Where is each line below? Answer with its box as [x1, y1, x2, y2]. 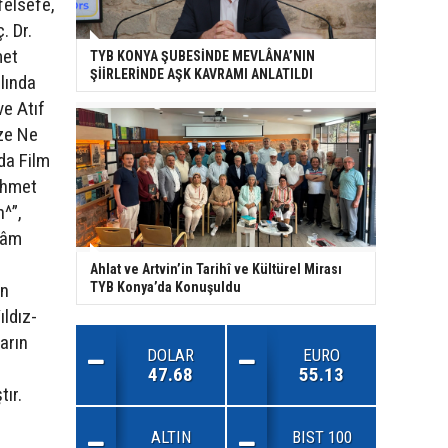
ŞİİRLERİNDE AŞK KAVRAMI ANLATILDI [90, 66, 313, 83]
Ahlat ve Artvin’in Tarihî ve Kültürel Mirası [90, 261, 342, 278]
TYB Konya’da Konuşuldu [90, 279, 241, 296]
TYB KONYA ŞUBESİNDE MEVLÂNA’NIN [90, 48, 315, 65]
